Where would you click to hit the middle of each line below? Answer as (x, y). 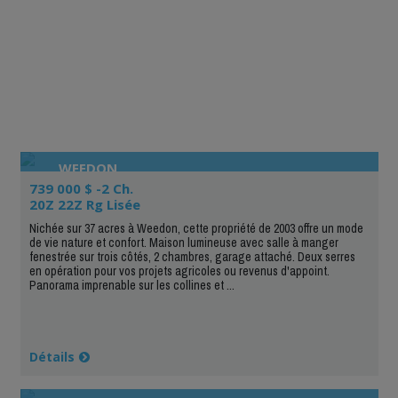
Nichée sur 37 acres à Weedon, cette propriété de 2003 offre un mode (196, 228)
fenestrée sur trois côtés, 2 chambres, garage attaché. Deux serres (192, 256)
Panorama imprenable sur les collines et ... (131, 285)
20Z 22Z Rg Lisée (84, 204)
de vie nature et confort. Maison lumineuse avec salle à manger (183, 242)
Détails (52, 356)
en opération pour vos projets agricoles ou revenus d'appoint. (179, 271)
